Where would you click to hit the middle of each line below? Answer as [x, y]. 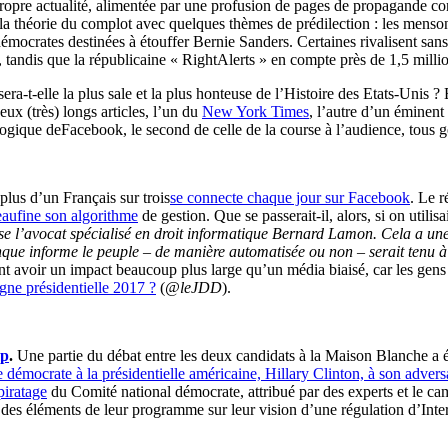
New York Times [255, 111]
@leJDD [193, 287]
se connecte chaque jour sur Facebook [290, 197]
